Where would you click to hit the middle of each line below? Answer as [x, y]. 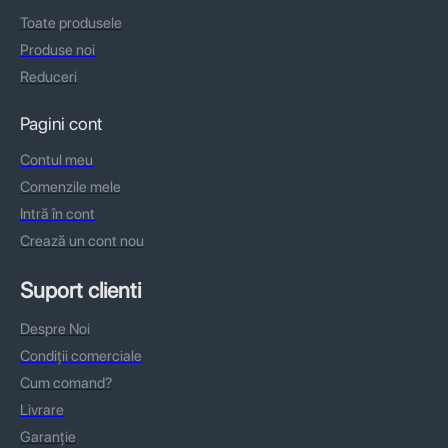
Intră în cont [57, 213]
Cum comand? [66, 382]
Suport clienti [80, 289]
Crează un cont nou [82, 240]
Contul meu [56, 159]
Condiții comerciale [81, 355]
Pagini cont [61, 123]
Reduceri [48, 76]
